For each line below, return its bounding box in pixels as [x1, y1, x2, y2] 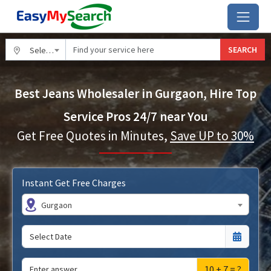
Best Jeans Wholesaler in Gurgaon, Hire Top [15, 85, 256, 102]
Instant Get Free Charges [22, 177, 126, 189]
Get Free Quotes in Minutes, [17, 128, 170, 144]
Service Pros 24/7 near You [63, 108, 208, 125]
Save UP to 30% [170, 128, 254, 144]
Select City [30, 45, 46, 56]
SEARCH [228, 44, 257, 55]
